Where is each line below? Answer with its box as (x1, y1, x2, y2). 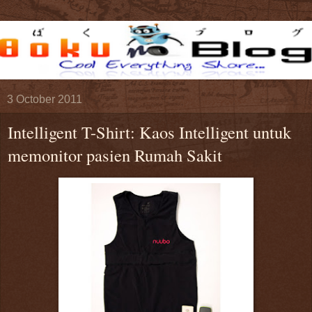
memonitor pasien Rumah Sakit (8, 143, 222, 166)
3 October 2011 (7, 93, 82, 105)
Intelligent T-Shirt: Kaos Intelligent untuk (8, 120, 291, 143)
